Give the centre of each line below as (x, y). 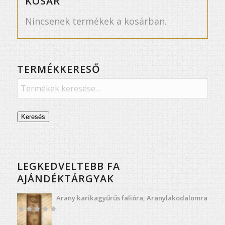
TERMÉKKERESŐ (59, 69)
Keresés (33, 117)
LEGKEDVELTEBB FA (68, 166)
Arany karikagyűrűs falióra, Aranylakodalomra (132, 198)
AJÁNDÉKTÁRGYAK (65, 178)
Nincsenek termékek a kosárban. (96, 21)
